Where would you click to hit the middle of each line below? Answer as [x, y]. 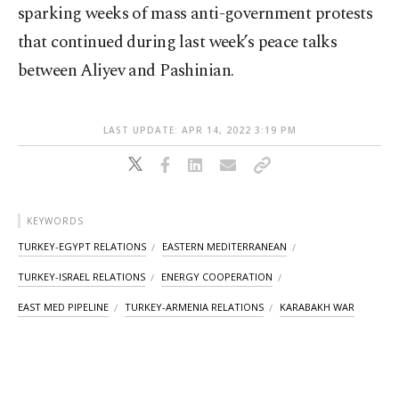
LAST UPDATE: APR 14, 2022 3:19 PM [199, 130]
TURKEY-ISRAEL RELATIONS [81, 277]
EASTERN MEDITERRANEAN [224, 247]
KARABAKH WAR [317, 307]
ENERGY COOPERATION [217, 277]
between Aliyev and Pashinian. [126, 71]
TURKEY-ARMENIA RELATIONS [194, 307]
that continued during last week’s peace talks [178, 43]
